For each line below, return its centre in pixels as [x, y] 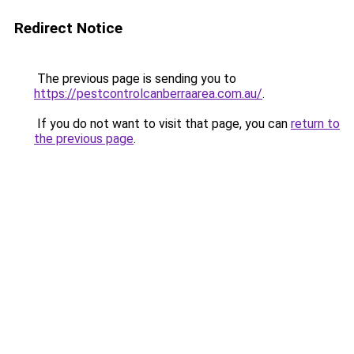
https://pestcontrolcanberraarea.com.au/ [148, 94]
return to [315, 124]
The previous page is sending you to [135, 79]
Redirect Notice [68, 28]
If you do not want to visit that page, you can [162, 124]
